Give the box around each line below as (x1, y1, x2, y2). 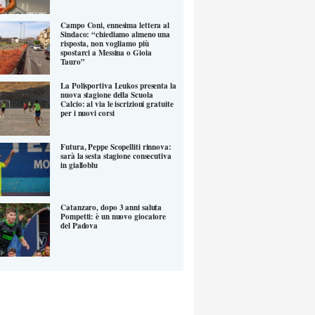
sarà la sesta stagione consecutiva (60, 150, 172, 162)
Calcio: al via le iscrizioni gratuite (60, 98, 174, 110)
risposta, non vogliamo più (60, 38, 149, 50)
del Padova (60, 220, 98, 232)
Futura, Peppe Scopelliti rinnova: (60, 141, 172, 153)
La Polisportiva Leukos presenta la (60, 80, 176, 92)
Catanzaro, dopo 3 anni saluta (60, 202, 162, 214)
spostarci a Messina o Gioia (60, 47, 152, 59)
